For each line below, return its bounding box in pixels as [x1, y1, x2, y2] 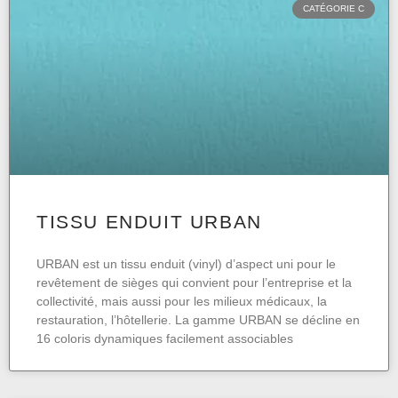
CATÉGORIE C [303, 4, 364, 14]
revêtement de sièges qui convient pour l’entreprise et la [36, 275, 352, 291]
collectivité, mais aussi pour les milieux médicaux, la [36, 294, 327, 309]
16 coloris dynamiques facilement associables [36, 331, 293, 346]
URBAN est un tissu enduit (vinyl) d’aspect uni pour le [36, 257, 336, 272]
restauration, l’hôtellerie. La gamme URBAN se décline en [36, 313, 360, 328]
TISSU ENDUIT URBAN [36, 211, 262, 233]
